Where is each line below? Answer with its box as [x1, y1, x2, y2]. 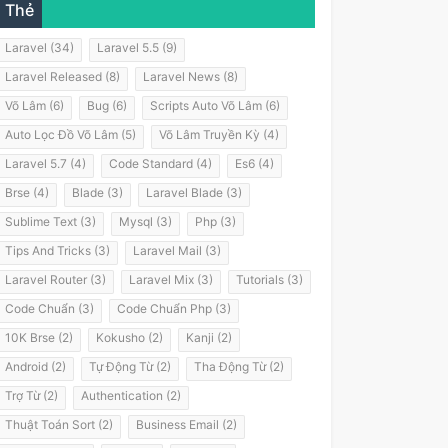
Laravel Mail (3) [133, 242, 221, 258]
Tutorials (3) [236, 271, 303, 287]
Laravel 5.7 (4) [5, 155, 86, 171]
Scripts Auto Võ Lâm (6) [150, 97, 280, 113]
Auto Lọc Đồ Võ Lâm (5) [5, 126, 136, 142]
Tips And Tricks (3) [5, 242, 110, 258]
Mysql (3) [119, 213, 172, 229]
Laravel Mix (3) [129, 271, 213, 287]
